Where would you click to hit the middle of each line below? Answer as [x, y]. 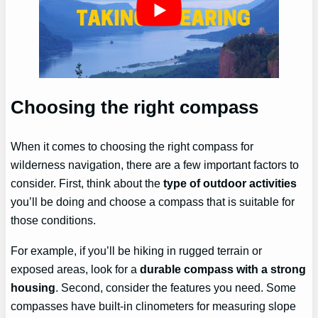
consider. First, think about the [87, 183]
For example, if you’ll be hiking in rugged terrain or [137, 250]
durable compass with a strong [223, 269]
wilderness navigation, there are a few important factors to [155, 165]
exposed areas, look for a [76, 269]
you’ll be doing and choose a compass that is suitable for [153, 202]
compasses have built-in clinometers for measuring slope [154, 306]
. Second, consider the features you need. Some [176, 287]
